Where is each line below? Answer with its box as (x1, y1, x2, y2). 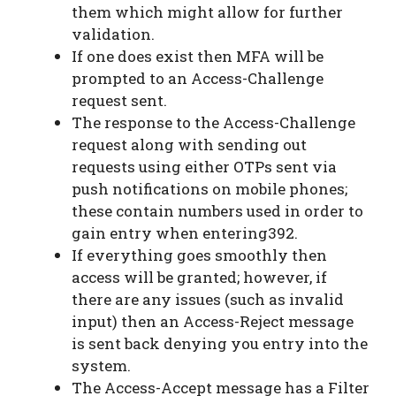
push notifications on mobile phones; (72, 179, 347, 200)
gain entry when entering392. (72, 223, 301, 244)
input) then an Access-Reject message (72, 311, 354, 332)
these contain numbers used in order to (72, 201, 363, 222)
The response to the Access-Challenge (72, 112, 355, 133)
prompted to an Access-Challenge (72, 68, 324, 89)
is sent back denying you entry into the (72, 333, 368, 354)
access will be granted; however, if (72, 267, 327, 288)
